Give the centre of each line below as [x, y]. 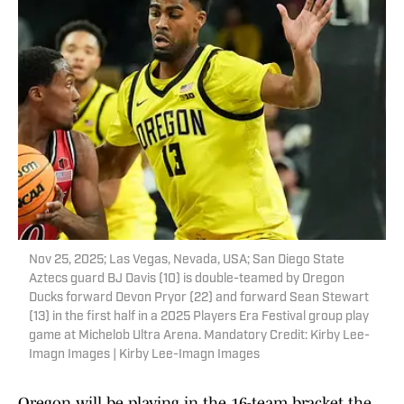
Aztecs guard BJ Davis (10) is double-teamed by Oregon [187, 280]
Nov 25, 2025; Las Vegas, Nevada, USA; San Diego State [187, 261]
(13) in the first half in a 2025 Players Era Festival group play [199, 317]
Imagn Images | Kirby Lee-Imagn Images [144, 355]
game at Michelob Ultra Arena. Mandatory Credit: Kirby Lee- [199, 336]
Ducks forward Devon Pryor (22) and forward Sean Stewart [199, 298]
